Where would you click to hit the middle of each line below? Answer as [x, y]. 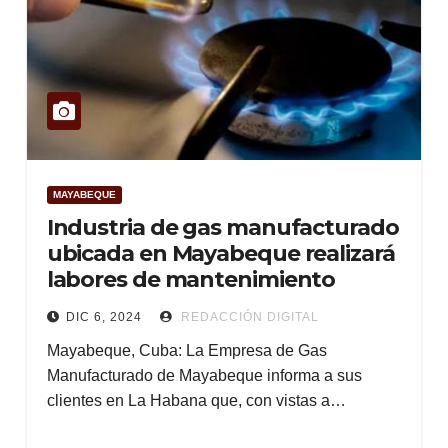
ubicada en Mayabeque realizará [220, 253]
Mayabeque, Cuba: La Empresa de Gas [186, 350]
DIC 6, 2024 [103, 317]
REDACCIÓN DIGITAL [247, 317]
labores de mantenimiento [191, 279]
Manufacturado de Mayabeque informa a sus [204, 375]
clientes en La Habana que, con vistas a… [196, 400]
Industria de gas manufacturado [222, 227]
